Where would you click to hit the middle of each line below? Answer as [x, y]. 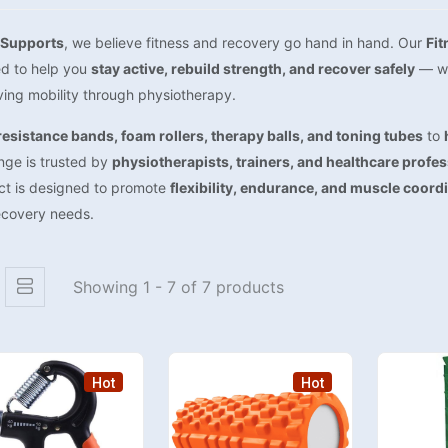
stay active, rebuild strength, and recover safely [253, 68]
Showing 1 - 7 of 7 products [178, 287]
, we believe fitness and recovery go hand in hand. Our [245, 42]
